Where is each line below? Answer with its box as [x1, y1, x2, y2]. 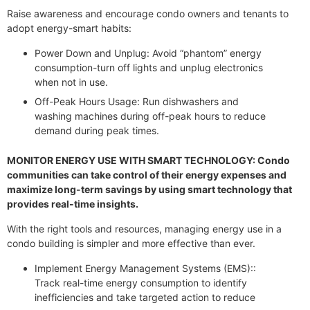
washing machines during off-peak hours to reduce [35, 110, 266, 122]
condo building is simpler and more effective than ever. [7, 237, 255, 250]
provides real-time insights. [7, 198, 138, 210]
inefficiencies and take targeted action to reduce [35, 291, 255, 304]
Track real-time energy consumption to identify [35, 277, 247, 289]
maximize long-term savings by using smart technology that [7, 183, 292, 196]
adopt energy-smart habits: [7, 22, 131, 35]
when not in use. [35, 76, 108, 89]
